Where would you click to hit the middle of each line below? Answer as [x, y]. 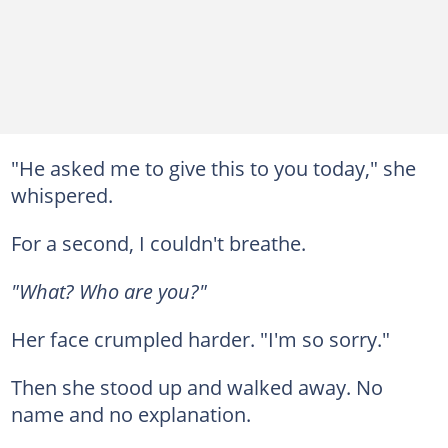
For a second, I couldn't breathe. [158, 243]
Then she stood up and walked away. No [196, 387]
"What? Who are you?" [108, 291]
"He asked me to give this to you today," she [213, 168]
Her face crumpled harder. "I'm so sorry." [200, 339]
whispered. [61, 195]
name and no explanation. [130, 414]
